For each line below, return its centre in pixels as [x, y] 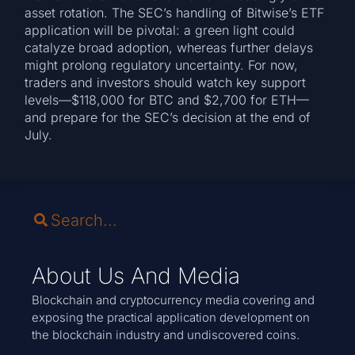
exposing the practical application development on [171, 317]
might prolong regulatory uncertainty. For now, [162, 65]
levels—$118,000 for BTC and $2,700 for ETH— [167, 99]
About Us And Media [136, 275]
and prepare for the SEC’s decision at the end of [168, 117]
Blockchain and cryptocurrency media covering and [173, 300]
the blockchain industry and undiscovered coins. [166, 334]
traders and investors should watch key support [166, 82]
